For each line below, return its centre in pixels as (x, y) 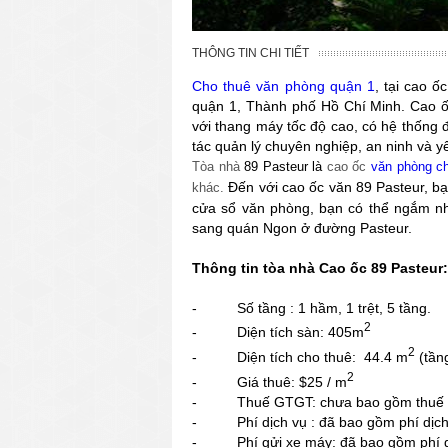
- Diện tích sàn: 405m (278, 332)
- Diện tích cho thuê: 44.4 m (300, 356)
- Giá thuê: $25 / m (269, 381)
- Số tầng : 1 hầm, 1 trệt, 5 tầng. (311, 307)
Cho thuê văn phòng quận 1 (283, 85)
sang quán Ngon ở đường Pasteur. (302, 227)
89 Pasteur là (285, 166)
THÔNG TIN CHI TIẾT (250, 52)
